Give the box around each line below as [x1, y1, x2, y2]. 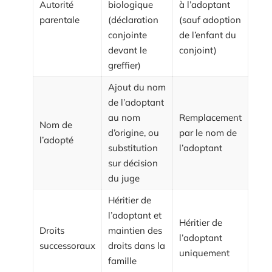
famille [108, 255, 137, 267]
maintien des [108, 225, 162, 236]
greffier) [108, 59, 141, 71]
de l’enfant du [179, 29, 236, 41]
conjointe [108, 29, 147, 41]
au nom [108, 112, 140, 123]
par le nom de [179, 127, 237, 138]
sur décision [108, 157, 158, 169]
